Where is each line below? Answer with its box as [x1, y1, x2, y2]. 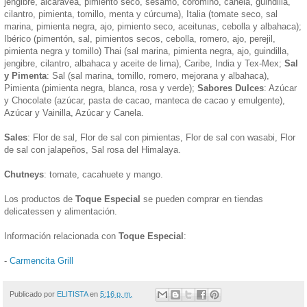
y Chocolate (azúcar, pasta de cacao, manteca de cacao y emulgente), [4, 95, 285, 106]
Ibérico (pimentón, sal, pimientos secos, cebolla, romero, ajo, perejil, [4, 33, 275, 44]
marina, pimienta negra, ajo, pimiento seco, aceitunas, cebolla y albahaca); [4, 21, 302, 32]
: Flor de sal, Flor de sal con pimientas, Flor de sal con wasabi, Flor [27, 132, 295, 143]
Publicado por [10, 289, 57, 298]
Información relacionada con [4, 230, 119, 241]
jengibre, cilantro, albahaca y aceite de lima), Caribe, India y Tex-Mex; [4, 58, 284, 69]
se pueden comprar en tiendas [140, 193, 263, 204]
